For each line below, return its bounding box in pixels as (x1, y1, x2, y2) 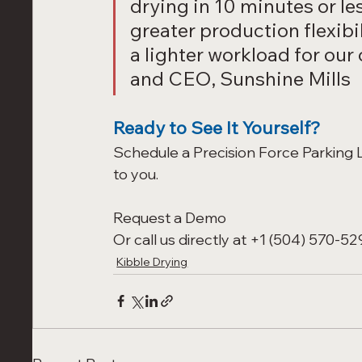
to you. (113, 164, 159, 183)
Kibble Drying (116, 254, 188, 269)
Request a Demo (113, 208, 227, 227)
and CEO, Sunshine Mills (130, 65, 351, 90)
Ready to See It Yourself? (113, 116, 321, 139)
